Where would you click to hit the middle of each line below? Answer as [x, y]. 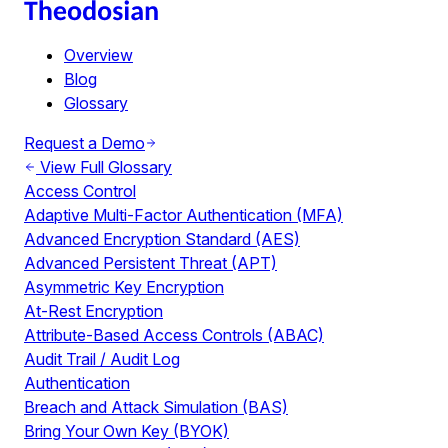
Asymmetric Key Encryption [124, 287]
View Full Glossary [106, 167]
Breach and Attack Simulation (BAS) [156, 407]
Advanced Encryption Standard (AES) [162, 239]
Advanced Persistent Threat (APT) [150, 263]
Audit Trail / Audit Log [102, 359]
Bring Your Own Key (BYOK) [126, 431]
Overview [98, 55]
